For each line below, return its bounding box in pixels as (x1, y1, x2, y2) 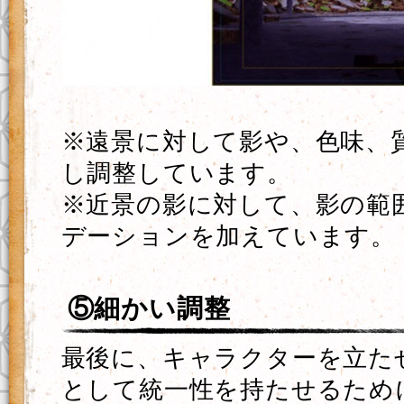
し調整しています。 (60, 160, 292, 187)
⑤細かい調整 (67, 294, 231, 323)
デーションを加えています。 (60, 223, 396, 250)
